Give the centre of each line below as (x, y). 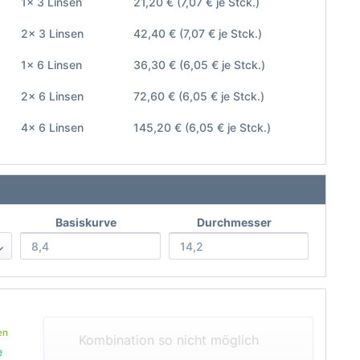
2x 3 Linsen (52, 33)
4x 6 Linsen (52, 127)
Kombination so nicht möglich (168, 340)
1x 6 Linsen (51, 65)
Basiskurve (86, 222)
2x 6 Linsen (52, 96)
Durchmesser (235, 222)
